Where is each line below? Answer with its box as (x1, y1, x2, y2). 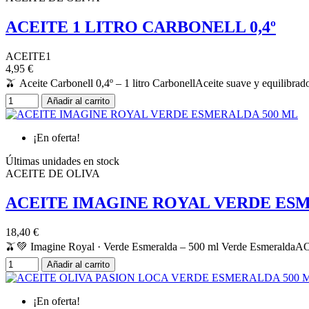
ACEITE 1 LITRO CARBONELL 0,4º (6, 18, 276, 37)
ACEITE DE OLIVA (6, 168, 100, 180)
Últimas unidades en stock (6, 155, 119, 168)
